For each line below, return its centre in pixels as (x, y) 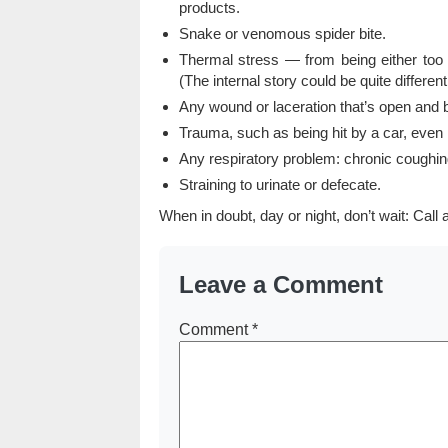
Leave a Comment (280, 284)
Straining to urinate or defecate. (279, 184)
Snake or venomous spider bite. (282, 33)
